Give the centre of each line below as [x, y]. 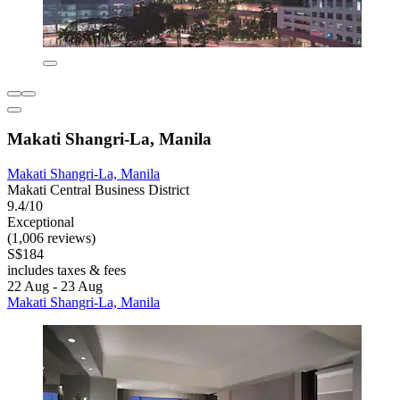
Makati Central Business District [98, 190]
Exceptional [41, 222]
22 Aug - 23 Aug [55, 287]
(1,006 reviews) [51, 238]
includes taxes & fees [67, 271]
